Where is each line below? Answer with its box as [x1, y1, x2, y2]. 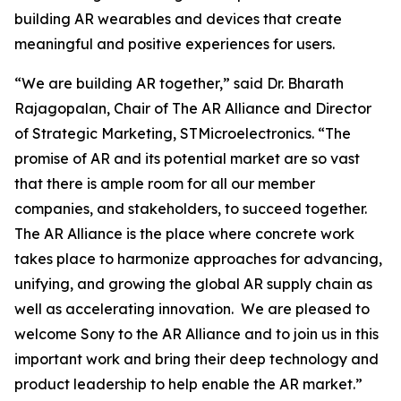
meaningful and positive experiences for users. [14, 35, 335, 53]
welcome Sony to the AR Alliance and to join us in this [14, 325, 379, 343]
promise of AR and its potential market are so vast [14, 149, 360, 167]
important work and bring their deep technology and [14, 350, 379, 368]
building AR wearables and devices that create [14, 10, 342, 28]
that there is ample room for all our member [14, 175, 315, 192]
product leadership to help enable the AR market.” [14, 375, 363, 393]
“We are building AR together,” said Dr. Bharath [14, 74, 344, 92]
